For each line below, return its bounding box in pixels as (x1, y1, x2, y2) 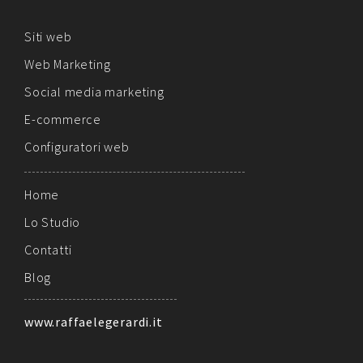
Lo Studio (24, 214, 81, 231)
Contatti (24, 241, 72, 258)
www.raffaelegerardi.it (24, 314, 163, 331)
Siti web (24, 28, 72, 45)
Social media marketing (24, 83, 164, 100)
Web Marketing (24, 56, 111, 73)
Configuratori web (24, 139, 130, 156)
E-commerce (24, 111, 101, 128)
